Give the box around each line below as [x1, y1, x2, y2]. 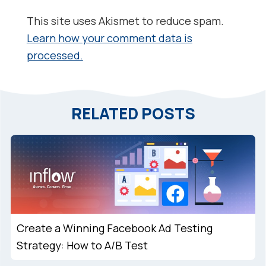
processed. [26, 48, 83, 63]
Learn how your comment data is [26, 31, 192, 46]
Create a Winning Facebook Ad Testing [16, 221, 213, 236]
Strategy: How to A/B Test [16, 238, 148, 253]
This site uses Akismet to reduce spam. [26, 14, 224, 28]
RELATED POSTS [71, 103, 195, 125]
